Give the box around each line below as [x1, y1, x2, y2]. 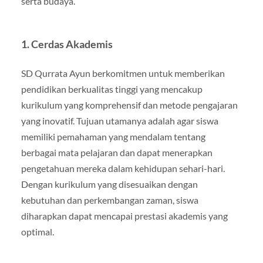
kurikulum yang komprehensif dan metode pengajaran [21, 99, 238, 110]
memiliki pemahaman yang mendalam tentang [21, 130, 205, 142]
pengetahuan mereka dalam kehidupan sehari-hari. [21, 162, 225, 174]
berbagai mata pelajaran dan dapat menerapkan [21, 146, 213, 158]
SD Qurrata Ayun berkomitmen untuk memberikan [21, 67, 225, 79]
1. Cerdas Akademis [21, 38, 113, 50]
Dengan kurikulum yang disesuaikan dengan [21, 178, 198, 190]
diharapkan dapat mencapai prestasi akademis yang [21, 210, 228, 221]
